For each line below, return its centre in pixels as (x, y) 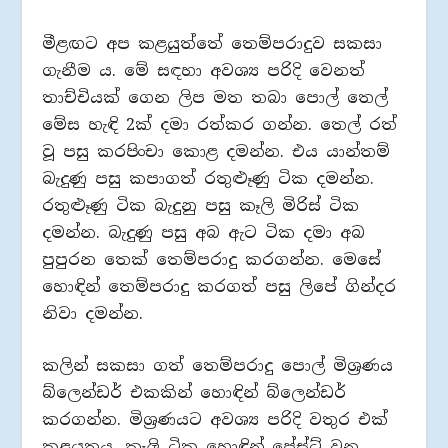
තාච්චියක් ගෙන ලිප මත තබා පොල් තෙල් (215, 97)
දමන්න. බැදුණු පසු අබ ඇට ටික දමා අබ (204, 232)
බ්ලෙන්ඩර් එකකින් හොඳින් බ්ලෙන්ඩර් (194, 393)
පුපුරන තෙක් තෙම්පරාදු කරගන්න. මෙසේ (212, 259)
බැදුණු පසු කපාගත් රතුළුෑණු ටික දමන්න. (208, 178)
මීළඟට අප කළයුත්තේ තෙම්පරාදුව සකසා (212, 43)
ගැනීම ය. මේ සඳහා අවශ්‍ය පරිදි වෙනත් (204, 70)
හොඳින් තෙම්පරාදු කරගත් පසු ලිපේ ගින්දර (219, 286)
